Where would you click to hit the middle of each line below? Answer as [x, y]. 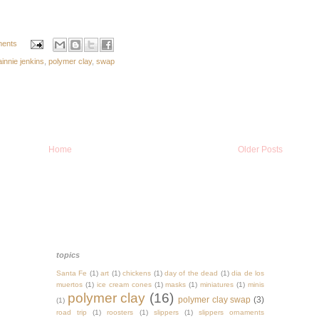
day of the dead [192, 273]
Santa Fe [72, 273]
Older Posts [260, 150]
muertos [69, 284]
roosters [120, 312]
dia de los [248, 273]
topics [68, 255]
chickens [137, 273]
